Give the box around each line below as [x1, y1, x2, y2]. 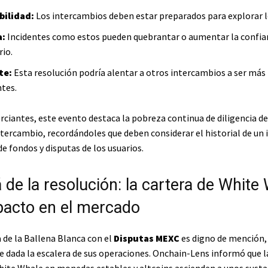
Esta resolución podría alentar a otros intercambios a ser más [11, 66, 266, 79]
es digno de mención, [179, 232, 267, 245]
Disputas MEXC [113, 232, 179, 245]
